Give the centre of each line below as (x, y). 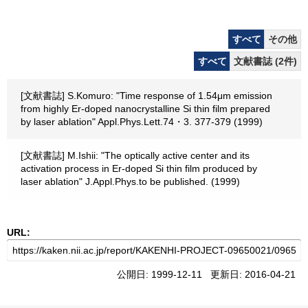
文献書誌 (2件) (265, 61)
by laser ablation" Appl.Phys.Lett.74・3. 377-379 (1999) (142, 122)
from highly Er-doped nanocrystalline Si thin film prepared (145, 109)
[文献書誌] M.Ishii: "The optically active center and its (135, 155)
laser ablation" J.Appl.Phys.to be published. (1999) (130, 181)
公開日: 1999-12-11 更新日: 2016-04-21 (209, 274)
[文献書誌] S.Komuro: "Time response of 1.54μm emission (146, 96)
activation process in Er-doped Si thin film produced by (139, 168)
